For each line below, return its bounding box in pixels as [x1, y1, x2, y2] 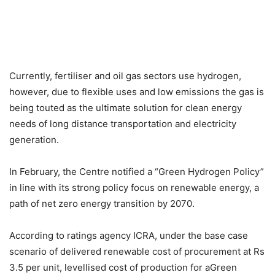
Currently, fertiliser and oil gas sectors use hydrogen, [9, 70, 241, 82]
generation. [9, 134, 59, 145]
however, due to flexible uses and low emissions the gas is [9, 86, 264, 98]
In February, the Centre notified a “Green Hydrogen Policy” [9, 166, 264, 177]
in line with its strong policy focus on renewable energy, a [9, 182, 259, 193]
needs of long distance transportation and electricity [9, 118, 236, 130]
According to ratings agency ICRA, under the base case [9, 230, 248, 241]
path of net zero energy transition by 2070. [9, 198, 195, 209]
